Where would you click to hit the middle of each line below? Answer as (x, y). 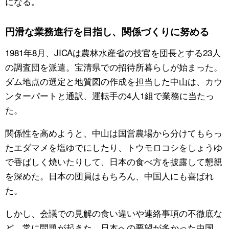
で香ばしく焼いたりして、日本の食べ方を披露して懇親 (114, 162)
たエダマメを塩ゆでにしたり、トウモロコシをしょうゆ (114, 147)
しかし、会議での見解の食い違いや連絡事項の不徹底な (114, 213)
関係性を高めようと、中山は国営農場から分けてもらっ (114, 133)
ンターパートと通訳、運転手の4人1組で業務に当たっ (110, 96)
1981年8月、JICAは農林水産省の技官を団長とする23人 (113, 53)
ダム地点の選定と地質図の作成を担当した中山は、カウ (114, 81)
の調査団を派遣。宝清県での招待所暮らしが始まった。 (114, 67)
